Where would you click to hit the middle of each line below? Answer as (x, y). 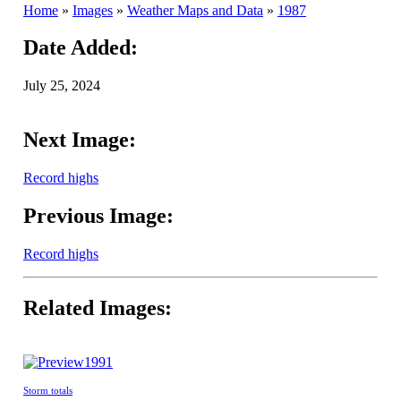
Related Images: (98, 307)
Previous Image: (98, 216)
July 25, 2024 (62, 86)
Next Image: (80, 140)
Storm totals (48, 390)
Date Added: (81, 48)
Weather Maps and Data (195, 10)
